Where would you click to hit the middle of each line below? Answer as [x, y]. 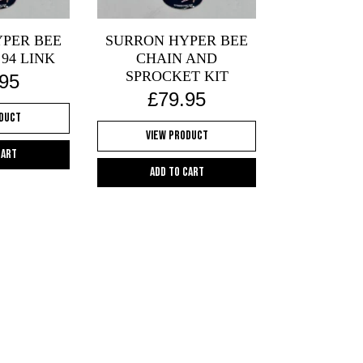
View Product [177, 136]
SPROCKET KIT [177, 77]
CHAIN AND [177, 59]
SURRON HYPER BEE [177, 41]
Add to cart [177, 173]
